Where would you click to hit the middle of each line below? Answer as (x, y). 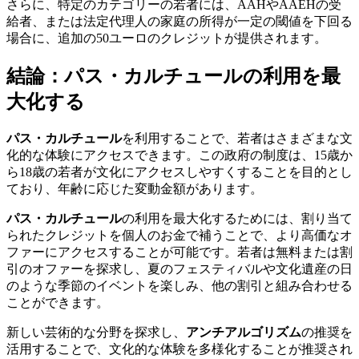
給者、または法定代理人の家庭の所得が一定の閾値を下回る (179, 22)
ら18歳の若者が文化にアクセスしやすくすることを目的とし (179, 172)
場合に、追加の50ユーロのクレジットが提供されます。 (167, 38)
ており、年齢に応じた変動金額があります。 (135, 189)
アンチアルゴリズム (244, 333)
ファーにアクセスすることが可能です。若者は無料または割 (179, 252)
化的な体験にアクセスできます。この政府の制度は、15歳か (179, 155)
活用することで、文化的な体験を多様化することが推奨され (179, 349)
